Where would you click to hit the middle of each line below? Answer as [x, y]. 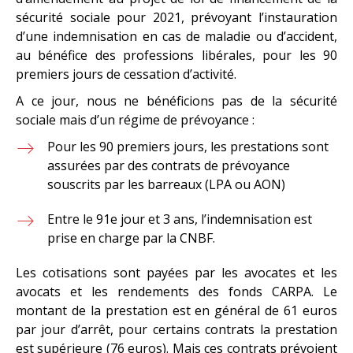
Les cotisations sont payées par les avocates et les [176, 272]
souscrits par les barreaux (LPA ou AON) [166, 184]
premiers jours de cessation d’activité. [126, 74]
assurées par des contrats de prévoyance [169, 165]
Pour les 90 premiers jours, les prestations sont [188, 146]
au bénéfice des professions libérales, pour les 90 [176, 55]
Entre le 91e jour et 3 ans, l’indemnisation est [180, 219]
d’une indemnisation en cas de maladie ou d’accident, [176, 36]
